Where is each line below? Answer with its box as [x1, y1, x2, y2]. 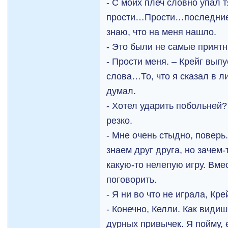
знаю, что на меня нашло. [106, 26, 217, 37]
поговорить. [106, 174, 157, 185]
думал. [106, 85, 136, 96]
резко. [106, 115, 133, 126]
